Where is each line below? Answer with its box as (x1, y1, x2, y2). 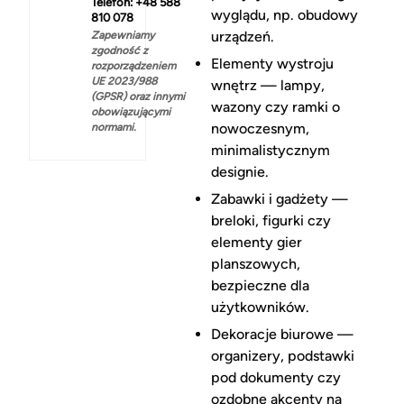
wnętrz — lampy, (210, 77, 325, 95)
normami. (91, 121, 136, 134)
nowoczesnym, (210, 120, 309, 138)
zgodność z (91, 44, 148, 58)
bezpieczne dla (210, 277, 309, 295)
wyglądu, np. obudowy (210, 6, 358, 24)
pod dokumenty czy (210, 369, 341, 387)
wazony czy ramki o (210, 98, 340, 116)
